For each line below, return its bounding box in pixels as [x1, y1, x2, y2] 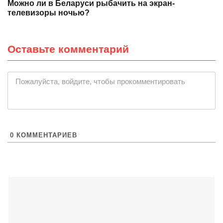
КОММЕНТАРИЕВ [14, 131, 77, 139]
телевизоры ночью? [7, 8, 90, 17]
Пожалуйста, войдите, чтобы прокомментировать [15, 77, 185, 86]
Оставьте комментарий [7, 43, 129, 55]
